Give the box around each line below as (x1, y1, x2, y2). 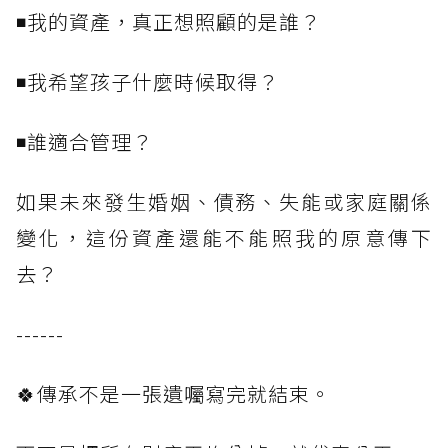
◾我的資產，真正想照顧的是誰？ (16, 7, 321, 37)
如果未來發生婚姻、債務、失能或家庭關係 (16, 187, 432, 217)
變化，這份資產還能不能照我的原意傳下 (16, 223, 432, 253)
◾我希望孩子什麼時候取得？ (16, 67, 279, 97)
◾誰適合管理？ (16, 127, 153, 157)
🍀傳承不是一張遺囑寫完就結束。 (16, 379, 331, 409)
